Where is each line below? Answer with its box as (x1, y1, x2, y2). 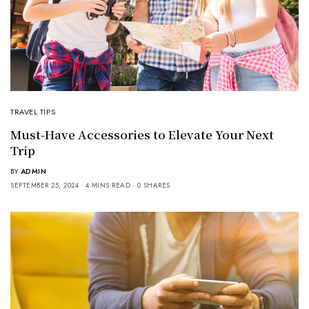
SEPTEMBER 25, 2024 (10, 179, 79, 190)
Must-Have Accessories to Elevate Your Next (10, 125, 274, 143)
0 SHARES (137, 179, 170, 190)
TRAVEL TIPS (10, 106, 56, 117)
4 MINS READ (85, 179, 130, 190)
